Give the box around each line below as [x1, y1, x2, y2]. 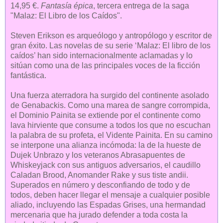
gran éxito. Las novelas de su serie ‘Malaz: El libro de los [10, 41, 211, 50]
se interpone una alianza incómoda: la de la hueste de [10, 141, 201, 150]
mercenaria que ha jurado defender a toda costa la [10, 211, 188, 220]
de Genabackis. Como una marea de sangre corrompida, [10, 101, 210, 110]
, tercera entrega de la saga [93, 1, 189, 10]
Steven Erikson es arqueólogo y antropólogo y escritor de [10, 31, 212, 40]
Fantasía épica [41, 1, 93, 10]
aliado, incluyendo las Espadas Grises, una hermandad [10, 201, 206, 210]
